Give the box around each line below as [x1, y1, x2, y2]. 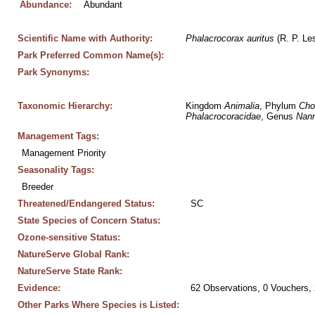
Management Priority [22, 148, 107, 158]
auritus [246, 33, 274, 44]
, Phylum [259, 101, 299, 111]
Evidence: [17, 283, 60, 293]
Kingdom [185, 101, 224, 111]
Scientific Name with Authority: [17, 33, 153, 44]
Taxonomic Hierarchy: [17, 101, 112, 111]
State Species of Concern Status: [17, 215, 160, 226]
